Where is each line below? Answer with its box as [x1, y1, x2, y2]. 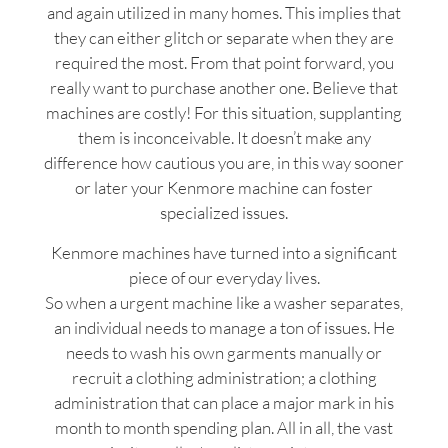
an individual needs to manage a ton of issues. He [53, 316, 395, 338]
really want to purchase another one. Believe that [50, 77, 398, 99]
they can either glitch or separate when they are [54, 27, 394, 49]
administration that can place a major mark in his [54, 391, 394, 413]
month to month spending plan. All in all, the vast [55, 416, 393, 438]
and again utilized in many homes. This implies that [47, 2, 401, 24]
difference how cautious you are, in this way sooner [44, 152, 404, 174]
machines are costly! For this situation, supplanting [46, 102, 402, 124]
